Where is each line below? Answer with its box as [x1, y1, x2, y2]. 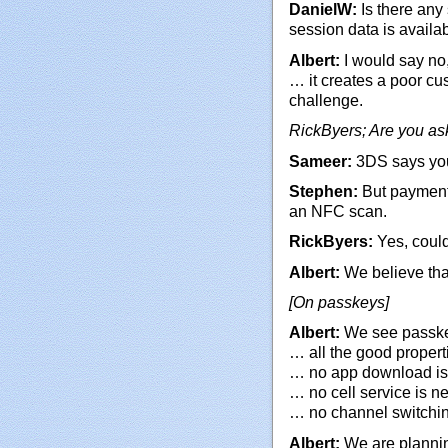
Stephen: [289, 182, 358, 200]
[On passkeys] [289, 294, 389, 312]
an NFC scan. [289, 202, 387, 220]
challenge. [289, 91, 363, 109]
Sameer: [289, 152, 352, 170]
